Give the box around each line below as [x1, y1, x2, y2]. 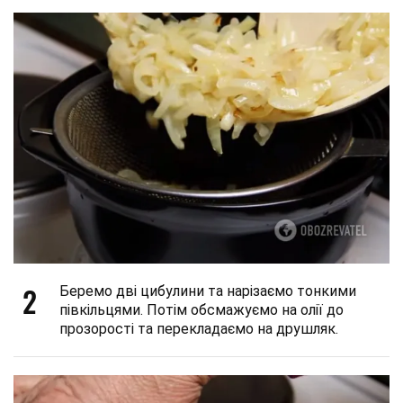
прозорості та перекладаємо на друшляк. [59, 319, 338, 337]
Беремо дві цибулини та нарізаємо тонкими [59, 282, 356, 300]
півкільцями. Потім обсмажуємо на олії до [59, 300, 344, 318]
